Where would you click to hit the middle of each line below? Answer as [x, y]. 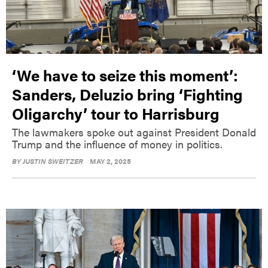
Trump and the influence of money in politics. [117, 144]
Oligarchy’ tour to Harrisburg [116, 113]
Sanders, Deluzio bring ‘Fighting [127, 94]
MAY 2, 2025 [110, 161]
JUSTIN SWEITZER [53, 161]
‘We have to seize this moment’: [125, 75]
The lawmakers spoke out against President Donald [134, 132]
